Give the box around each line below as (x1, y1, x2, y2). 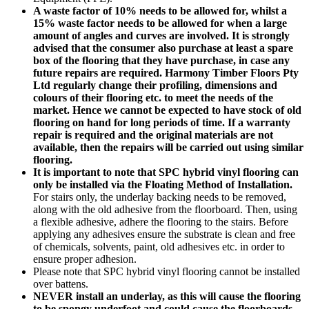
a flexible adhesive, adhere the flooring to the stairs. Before (33, 215, 288, 228)
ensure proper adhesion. (33, 252, 137, 265)
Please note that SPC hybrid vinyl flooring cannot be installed (33, 265, 300, 277)
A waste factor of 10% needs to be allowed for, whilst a (33, 4, 287, 17)
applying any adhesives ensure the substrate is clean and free (33, 228, 295, 240)
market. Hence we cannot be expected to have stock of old (33, 103, 301, 116)
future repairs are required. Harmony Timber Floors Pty (33, 66, 299, 79)
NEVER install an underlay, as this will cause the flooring (33, 290, 301, 302)
